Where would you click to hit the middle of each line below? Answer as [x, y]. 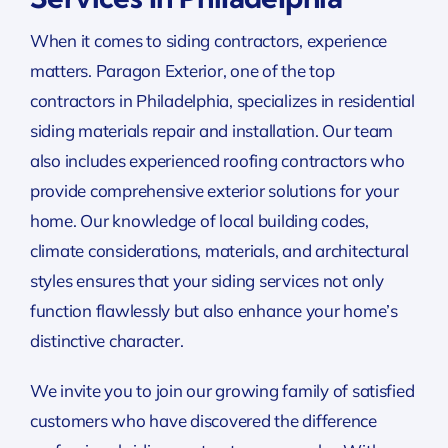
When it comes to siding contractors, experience [208, 41]
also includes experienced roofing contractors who [217, 161]
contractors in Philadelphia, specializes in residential [222, 101]
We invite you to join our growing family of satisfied [222, 391]
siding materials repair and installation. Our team [211, 131]
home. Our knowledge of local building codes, [199, 221]
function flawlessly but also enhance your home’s [213, 311]
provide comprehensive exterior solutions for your [214, 191]
